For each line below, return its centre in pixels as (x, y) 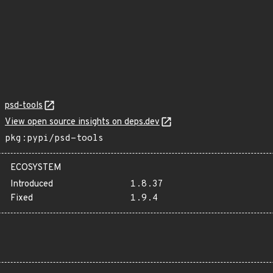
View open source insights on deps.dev (82, 122)
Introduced (32, 184)
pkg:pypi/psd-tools (54, 139)
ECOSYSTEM (36, 168)
